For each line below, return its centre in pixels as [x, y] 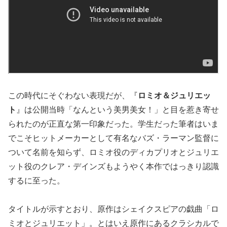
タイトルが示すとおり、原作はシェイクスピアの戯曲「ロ [113, 209]
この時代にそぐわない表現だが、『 [73, 95]
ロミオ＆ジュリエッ [174, 95]
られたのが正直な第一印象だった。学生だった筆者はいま [113, 124]
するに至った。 [36, 180]
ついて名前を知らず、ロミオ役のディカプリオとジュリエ [113, 152]
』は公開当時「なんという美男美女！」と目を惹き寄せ [118, 109]
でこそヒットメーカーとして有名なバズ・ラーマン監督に [113, 138]
